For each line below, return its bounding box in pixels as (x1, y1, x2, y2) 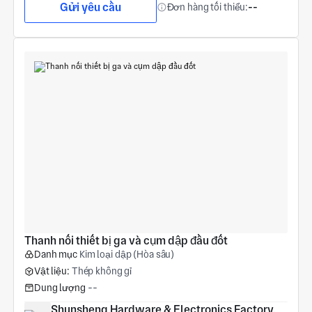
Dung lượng (33, 282, 86, 293)
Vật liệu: (33, 265, 70, 277)
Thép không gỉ (71, 265, 132, 277)
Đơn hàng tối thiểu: (166, 1, 249, 13)
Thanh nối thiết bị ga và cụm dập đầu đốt (24, 234, 228, 248)
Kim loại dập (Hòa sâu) (79, 249, 175, 260)
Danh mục (33, 249, 77, 260)
